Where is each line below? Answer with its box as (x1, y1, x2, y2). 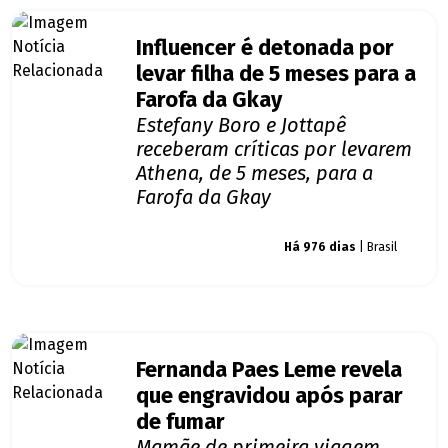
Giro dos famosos (153, 240, 247, 255)
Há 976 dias (284, 240, 356, 255)
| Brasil (356, 240, 397, 255)
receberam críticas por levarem (136, 137, 412, 162)
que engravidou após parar (136, 383, 403, 410)
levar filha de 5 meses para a (136, 61, 416, 88)
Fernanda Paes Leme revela (136, 357, 402, 384)
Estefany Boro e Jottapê (136, 113, 346, 138)
